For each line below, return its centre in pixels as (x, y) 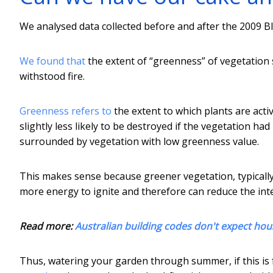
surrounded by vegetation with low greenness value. (139, 141)
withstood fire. (52, 76)
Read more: (47, 226)
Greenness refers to (66, 111)
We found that (52, 61)
